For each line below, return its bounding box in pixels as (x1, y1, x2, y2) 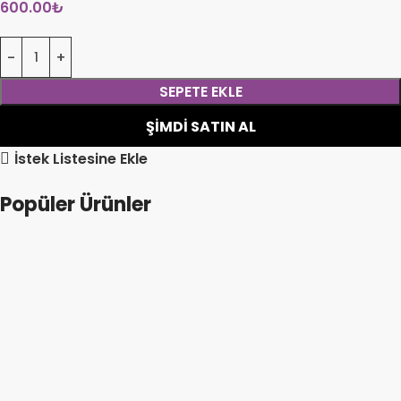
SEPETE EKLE (158, 81, 243, 102)
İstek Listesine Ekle (14, 148, 149, 169)
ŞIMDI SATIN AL (145, 115, 256, 137)
